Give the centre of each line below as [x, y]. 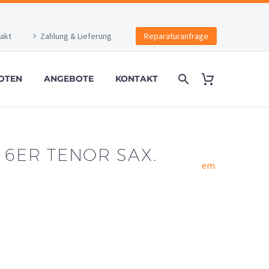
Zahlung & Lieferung [76, 36]
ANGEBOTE [69, 79]
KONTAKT [137, 79]
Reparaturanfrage [176, 36]
